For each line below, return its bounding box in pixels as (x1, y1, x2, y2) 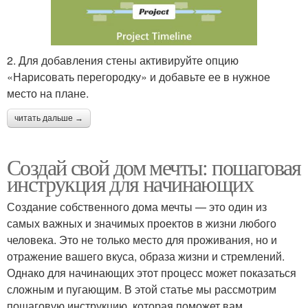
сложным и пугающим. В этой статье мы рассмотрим (7, 280, 276, 297)
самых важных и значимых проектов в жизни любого (7, 214, 276, 231)
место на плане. (7, 85, 89, 101)
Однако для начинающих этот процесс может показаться (7, 264, 296, 280)
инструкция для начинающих (7, 168, 253, 198)
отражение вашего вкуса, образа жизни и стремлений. (7, 247, 285, 264)
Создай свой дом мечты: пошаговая (7, 151, 301, 181)
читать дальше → (14, 113, 83, 123)
